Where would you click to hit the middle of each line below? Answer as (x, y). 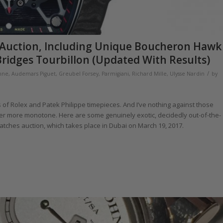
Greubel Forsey (79, 73)
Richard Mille (149, 73)
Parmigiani (115, 73)
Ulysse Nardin (187, 73)
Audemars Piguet (34, 73)
